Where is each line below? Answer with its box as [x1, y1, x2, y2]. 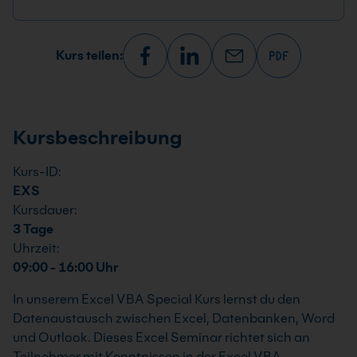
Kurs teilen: [56, 48, 123, 63]
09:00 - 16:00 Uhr [13, 260, 119, 275]
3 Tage [13, 222, 53, 237]
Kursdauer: [13, 202, 77, 218]
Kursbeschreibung [13, 126, 182, 149]
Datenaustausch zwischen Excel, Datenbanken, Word [13, 311, 335, 326]
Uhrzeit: [13, 241, 60, 256]
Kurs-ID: [13, 164, 61, 179]
